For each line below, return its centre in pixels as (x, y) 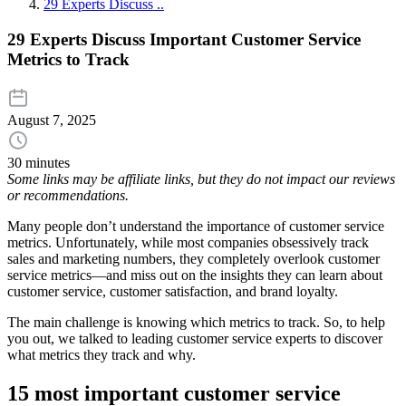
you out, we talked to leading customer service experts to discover (195, 339)
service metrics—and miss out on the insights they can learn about (195, 275)
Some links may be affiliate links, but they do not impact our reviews (201, 179)
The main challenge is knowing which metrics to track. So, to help (196, 323)
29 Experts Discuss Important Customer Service (184, 39)
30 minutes (39, 163)
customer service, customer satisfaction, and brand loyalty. (173, 292)
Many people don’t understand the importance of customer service (196, 227)
